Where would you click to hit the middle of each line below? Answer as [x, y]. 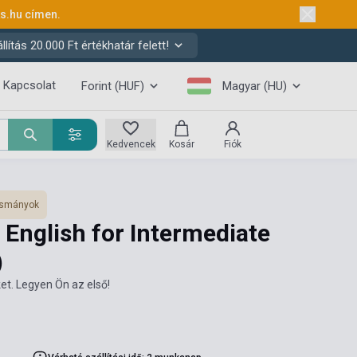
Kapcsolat [29, 85]
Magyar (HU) [255, 86]
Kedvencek [131, 144]
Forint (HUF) [112, 86]
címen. [42, 14]
